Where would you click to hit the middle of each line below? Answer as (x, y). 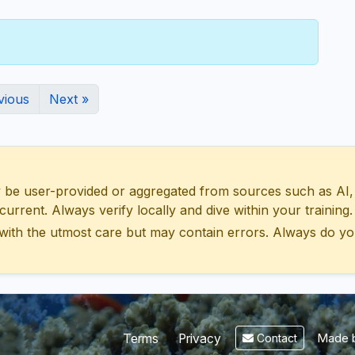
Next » (69, 99)
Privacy (200, 338)
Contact (275, 338)
